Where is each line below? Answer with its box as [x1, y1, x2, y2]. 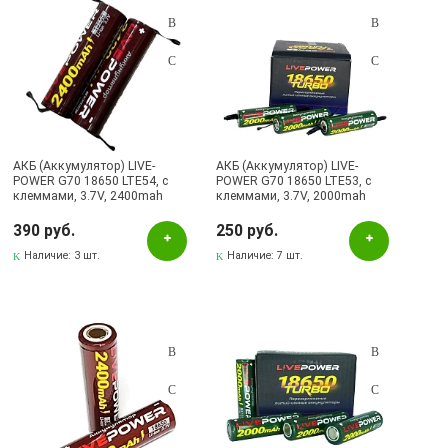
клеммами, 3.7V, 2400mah [13, 189, 164, 203]
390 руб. [13, 221, 76, 240]
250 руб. [216, 221, 279, 240]
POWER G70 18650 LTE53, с [216, 174, 372, 188]
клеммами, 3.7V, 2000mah [216, 189, 367, 203]
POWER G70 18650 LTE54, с [13, 174, 169, 188]
